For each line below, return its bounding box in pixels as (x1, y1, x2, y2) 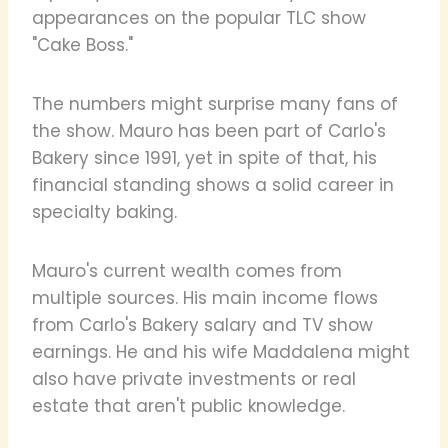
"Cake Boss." (32, 32, 133, 57)
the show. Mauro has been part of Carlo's (32, 118, 386, 143)
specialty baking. (32, 199, 177, 224)
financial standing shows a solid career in (32, 172, 394, 197)
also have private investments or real (32, 366, 356, 391)
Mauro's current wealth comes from (32, 258, 342, 283)
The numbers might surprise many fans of (32, 91, 398, 116)
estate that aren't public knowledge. (32, 393, 345, 418)
